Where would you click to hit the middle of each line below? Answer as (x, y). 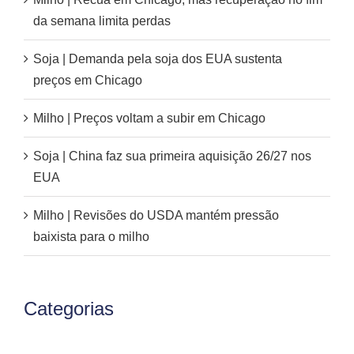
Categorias (69, 308)
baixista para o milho (91, 236)
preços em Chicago (88, 80)
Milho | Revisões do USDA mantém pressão (156, 215)
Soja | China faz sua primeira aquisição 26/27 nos (172, 156)
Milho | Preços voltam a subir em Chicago (149, 118)
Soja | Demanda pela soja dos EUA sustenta (158, 58)
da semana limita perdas (102, 21)
